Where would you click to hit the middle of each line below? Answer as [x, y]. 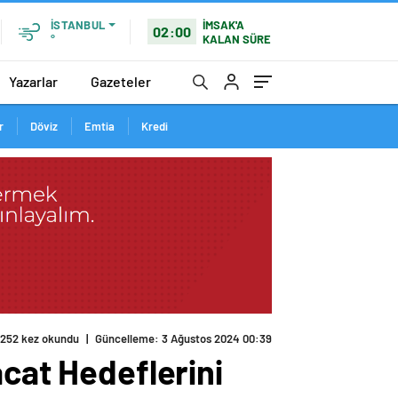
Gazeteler [121, 81]
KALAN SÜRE [237, 39]
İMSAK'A [224, 24]
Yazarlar [33, 81]
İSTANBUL [78, 25]
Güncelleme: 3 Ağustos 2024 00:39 [183, 339]
